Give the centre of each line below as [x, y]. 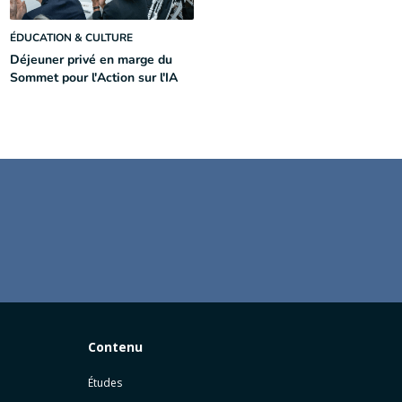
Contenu [115, 347]
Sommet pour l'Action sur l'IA [94, 78]
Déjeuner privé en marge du [91, 60]
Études [105, 383]
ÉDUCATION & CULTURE [71, 38]
